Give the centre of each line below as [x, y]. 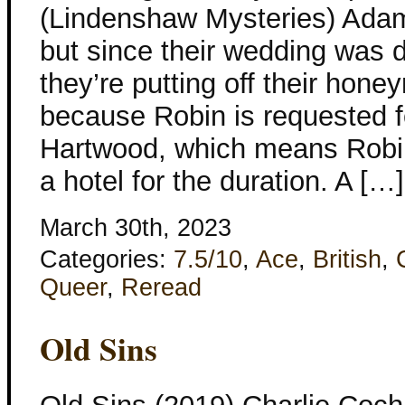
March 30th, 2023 [136, 227]
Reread [161, 287]
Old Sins [99, 348]
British [347, 259]
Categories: [107, 259]
